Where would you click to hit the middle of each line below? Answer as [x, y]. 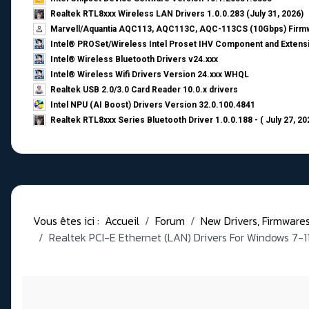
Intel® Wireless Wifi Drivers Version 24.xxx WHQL [150, 75]
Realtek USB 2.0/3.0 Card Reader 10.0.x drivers [144, 90]
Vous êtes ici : [69, 221]
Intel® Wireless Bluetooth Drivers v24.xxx [134, 60]
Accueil [122, 221]
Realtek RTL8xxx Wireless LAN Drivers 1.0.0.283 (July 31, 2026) [177, 14]
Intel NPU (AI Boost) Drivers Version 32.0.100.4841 [153, 105]
